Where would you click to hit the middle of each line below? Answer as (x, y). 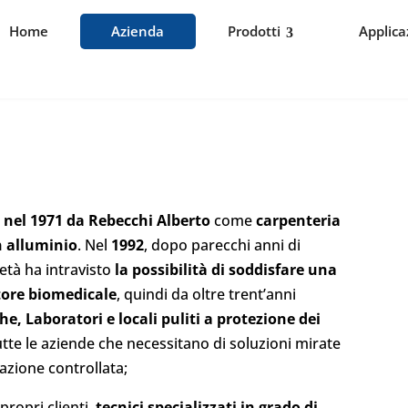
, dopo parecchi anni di (223, 245)
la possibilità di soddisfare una (226, 270)
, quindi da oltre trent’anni (207, 294)
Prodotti (254, 31)
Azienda (138, 31)
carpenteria (299, 220)
